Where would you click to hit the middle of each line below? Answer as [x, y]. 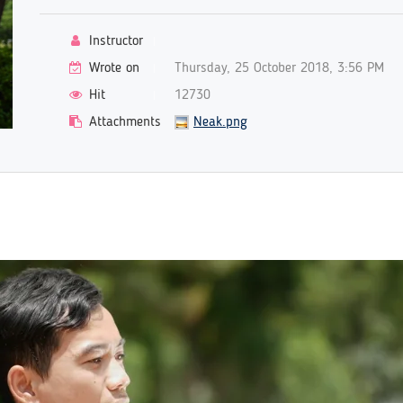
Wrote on [112, 68]
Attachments [123, 122]
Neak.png [220, 122]
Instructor [114, 41]
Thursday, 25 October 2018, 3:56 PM [279, 68]
